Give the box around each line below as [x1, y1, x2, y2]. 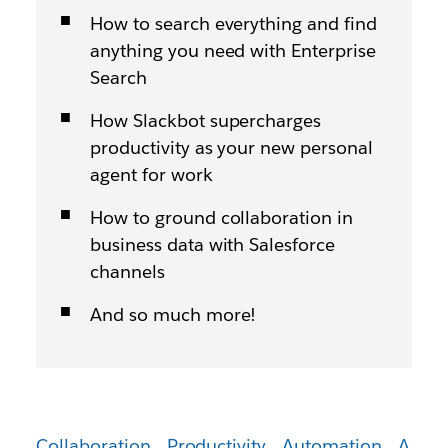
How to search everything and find [89, 12, 378, 35]
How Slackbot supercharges [89, 109, 322, 132]
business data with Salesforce [89, 233, 336, 256]
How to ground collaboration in [89, 206, 354, 229]
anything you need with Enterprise [89, 39, 377, 62]
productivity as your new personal [89, 136, 374, 159]
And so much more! [89, 303, 257, 326]
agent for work [89, 163, 213, 186]
